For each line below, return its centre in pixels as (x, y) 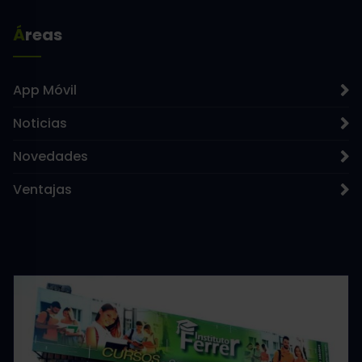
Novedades (51, 156)
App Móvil (45, 90)
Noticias (40, 123)
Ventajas (42, 189)
